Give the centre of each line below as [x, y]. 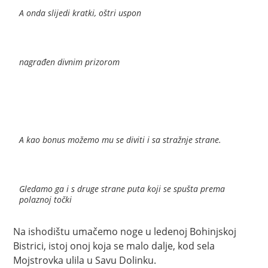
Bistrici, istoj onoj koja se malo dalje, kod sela [114, 246]
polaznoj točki [46, 199]
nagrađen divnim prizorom [70, 62]
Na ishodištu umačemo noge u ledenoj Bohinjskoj [125, 231]
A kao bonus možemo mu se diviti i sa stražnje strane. [121, 139]
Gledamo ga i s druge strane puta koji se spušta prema [122, 188]
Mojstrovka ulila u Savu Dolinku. [85, 260]
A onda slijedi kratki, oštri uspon [80, 13]
